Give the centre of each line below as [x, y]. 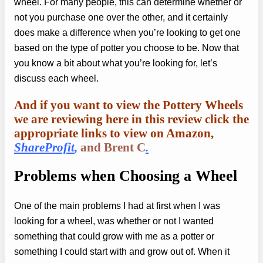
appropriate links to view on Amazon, [114, 133]
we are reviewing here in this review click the [131, 119]
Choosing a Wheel [176, 176]
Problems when [65, 176]
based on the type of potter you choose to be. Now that [127, 48]
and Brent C [112, 147]
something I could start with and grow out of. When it [122, 251]
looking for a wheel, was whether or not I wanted [114, 220]
